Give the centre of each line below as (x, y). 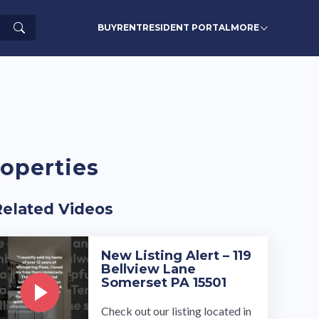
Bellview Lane (148, 269)
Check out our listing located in (176, 310)
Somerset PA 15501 (163, 282)
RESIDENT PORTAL (187, 28)
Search (35, 28)
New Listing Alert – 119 (176, 255)
